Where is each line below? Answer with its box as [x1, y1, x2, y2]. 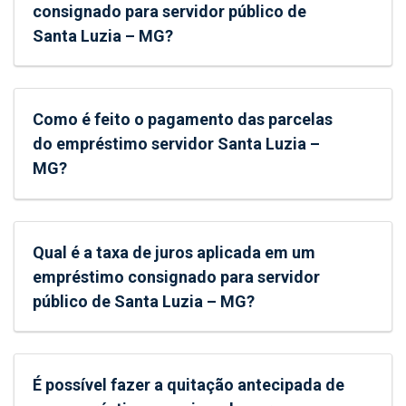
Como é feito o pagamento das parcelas [33, 110, 333, 130]
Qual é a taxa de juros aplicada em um [33, 242, 316, 262]
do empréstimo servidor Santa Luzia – [33, 134, 321, 154]
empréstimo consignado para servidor [33, 266, 321, 286]
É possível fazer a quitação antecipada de [33, 375, 345, 395]
